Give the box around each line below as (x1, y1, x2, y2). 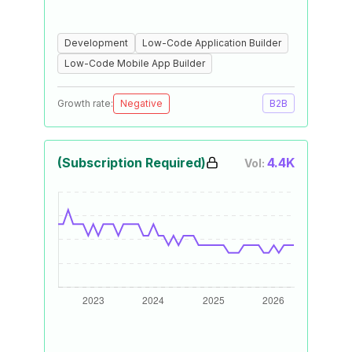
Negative (120, 97, 163, 109)
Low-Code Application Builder (142, 37, 281, 49)
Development (64, 37, 128, 49)
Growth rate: (57, 97, 113, 109)
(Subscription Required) (57, 155, 206, 170)
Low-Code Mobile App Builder (64, 57, 205, 69)
